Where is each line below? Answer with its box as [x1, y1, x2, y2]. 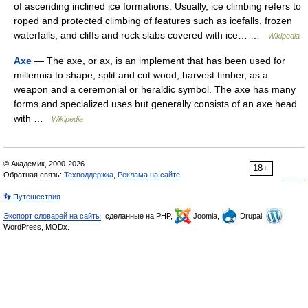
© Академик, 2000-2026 [3, 159, 85, 168]
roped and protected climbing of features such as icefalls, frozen [14, 15, 292, 26]
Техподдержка [64, 170, 113, 179]
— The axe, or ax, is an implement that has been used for [32, 55, 285, 66]
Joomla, [191, 212, 221, 220]
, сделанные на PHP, [101, 212, 175, 220]
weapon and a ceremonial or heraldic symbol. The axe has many [14, 84, 296, 95]
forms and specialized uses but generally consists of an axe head [14, 98, 297, 109]
